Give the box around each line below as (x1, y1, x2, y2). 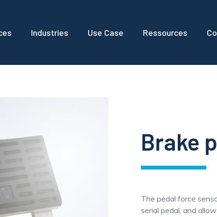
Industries (31, 27, 68, 38)
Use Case (88, 27, 124, 38)
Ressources (143, 27, 187, 38)
